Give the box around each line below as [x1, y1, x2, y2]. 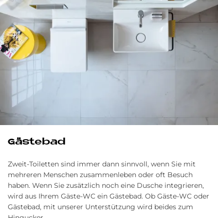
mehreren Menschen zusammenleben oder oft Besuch [8, 170, 193, 180]
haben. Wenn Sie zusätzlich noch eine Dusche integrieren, [8, 181, 204, 190]
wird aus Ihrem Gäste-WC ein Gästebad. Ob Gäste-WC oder [8, 192, 209, 201]
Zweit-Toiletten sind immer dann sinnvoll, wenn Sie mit [8, 160, 196, 169]
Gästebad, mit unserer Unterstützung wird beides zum [8, 202, 193, 212]
